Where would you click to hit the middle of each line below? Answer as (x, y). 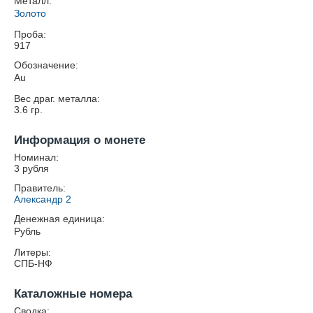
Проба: (30, 34)
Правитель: (40, 188)
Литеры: (32, 252)
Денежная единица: (59, 219)
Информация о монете (80, 140)
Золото (30, 13)
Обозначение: (46, 65)
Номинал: (36, 157)
